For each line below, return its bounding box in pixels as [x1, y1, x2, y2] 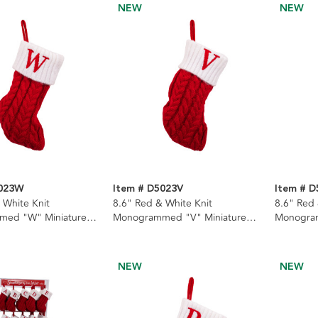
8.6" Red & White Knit [112, 195, 212, 211]
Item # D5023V [112, 180, 183, 197]
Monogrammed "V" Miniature [112, 209, 246, 225]
